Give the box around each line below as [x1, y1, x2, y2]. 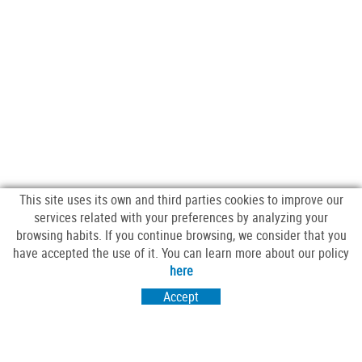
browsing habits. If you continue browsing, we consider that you [15, 226, 347, 244]
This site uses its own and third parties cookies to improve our [19, 191, 343, 208]
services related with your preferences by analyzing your [34, 208, 328, 226]
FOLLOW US [143, 255, 203, 271]
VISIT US [150, 332, 196, 348]
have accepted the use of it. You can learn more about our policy [13, 244, 349, 262]
